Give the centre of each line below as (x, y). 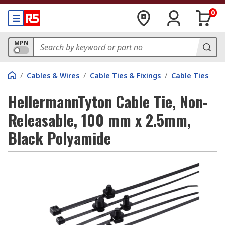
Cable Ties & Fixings (125, 76)
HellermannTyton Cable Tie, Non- (108, 102)
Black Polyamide (60, 138)
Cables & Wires (53, 76)
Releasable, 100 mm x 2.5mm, (99, 120)
